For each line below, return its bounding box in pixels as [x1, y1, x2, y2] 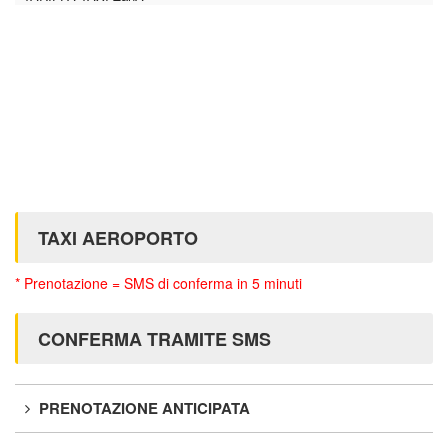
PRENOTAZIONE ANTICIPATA [35, 396, 250, 419]
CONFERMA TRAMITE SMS [38, 325, 271, 352]
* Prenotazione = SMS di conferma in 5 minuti [15, 272, 302, 293]
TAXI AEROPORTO [38, 224, 198, 251]
